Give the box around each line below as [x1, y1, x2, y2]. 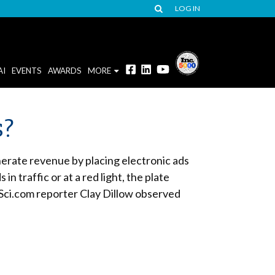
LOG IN [175, 4, 200, 13]
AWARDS [47, 65, 82, 76]
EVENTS [11, 65, 42, 76]
